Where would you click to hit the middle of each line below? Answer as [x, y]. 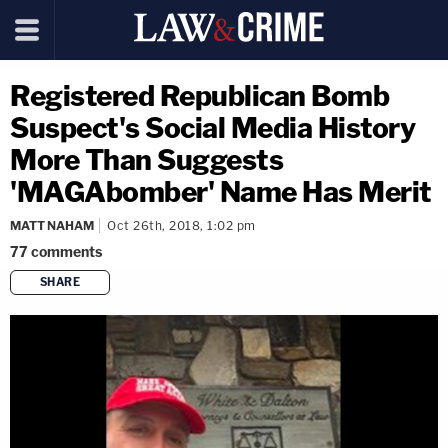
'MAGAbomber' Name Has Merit [221, 192]
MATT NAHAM [52, 225]
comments [66, 251]
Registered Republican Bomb [199, 96]
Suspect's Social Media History [212, 128]
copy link [263, 314]
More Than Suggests [146, 160]
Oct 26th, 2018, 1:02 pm [181, 225]
